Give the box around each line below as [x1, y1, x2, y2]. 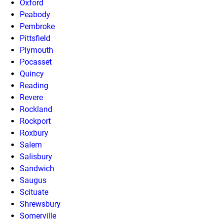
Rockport [20, 116, 51, 126]
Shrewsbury [20, 199, 61, 209]
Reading [20, 81, 48, 90]
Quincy [20, 69, 44, 78]
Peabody [20, 10, 50, 19]
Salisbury [20, 152, 52, 161]
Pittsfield [20, 34, 50, 43]
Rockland [20, 105, 52, 114]
